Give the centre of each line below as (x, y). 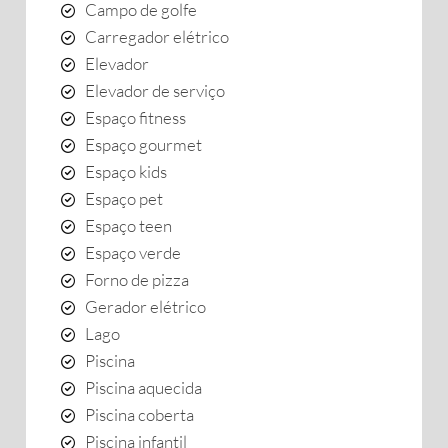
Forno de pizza (137, 279)
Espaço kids (126, 171)
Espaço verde (133, 252)
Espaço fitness (135, 117)
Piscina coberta (139, 414)
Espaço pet (124, 198)
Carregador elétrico (157, 36)
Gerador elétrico (145, 306)
